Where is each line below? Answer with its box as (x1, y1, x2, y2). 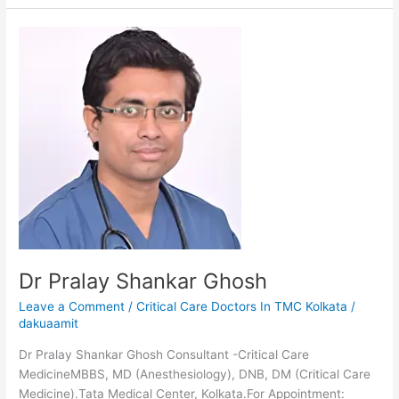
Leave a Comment (19, 299, 126, 314)
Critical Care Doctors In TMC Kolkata (136, 299, 348, 314)
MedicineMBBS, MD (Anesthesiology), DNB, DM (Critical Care (19, 366, 371, 381)
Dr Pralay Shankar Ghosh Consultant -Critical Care (19, 346, 310, 362)
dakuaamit (19, 316, 79, 331)
